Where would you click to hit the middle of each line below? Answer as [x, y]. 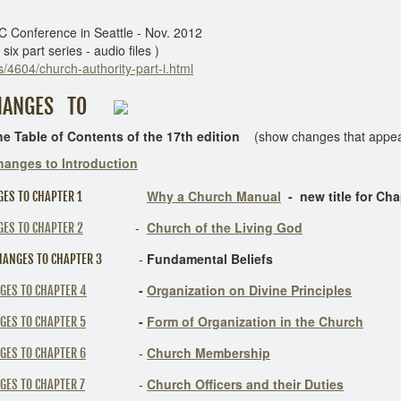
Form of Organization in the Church [255, 321]
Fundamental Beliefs [210, 259]
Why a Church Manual [214, 196]
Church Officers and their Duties [245, 384]
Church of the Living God [225, 227]
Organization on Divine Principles [249, 290]
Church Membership [209, 353]
